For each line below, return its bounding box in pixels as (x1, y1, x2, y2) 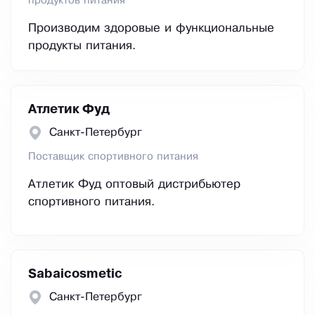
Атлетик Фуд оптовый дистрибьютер (28, 179, 240, 191)
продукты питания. (28, 41, 136, 52)
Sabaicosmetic (28, 269, 122, 281)
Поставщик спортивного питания (28, 152, 198, 162)
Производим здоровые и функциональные (28, 23, 274, 34)
